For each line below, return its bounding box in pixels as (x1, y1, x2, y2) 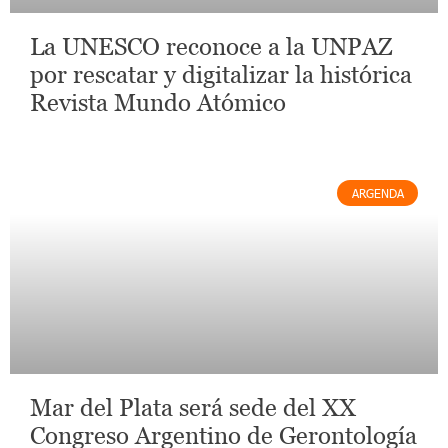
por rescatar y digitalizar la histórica (30, 59, 412, 89)
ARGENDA (351, 184, 404, 201)
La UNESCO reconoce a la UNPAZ (30, 31, 392, 61)
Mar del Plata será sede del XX (30, 392, 356, 422)
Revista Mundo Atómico (30, 87, 286, 117)
